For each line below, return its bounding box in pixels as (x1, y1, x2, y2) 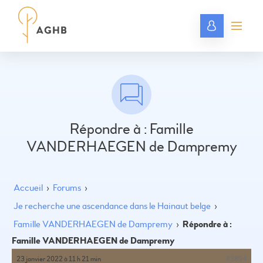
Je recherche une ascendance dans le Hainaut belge (14, 200, 211, 212)
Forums (53, 182, 81, 194)
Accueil (14, 182, 43, 194)
